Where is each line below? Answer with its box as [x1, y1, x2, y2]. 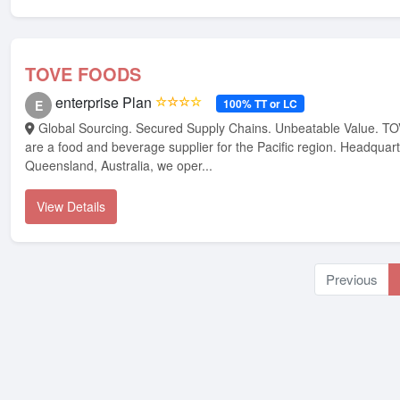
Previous [325, 270, 378, 288]
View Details [37, 197, 105, 215]
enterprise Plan [55, 92, 152, 112]
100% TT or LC [222, 96, 297, 112]
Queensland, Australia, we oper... [25, 156, 212, 174]
